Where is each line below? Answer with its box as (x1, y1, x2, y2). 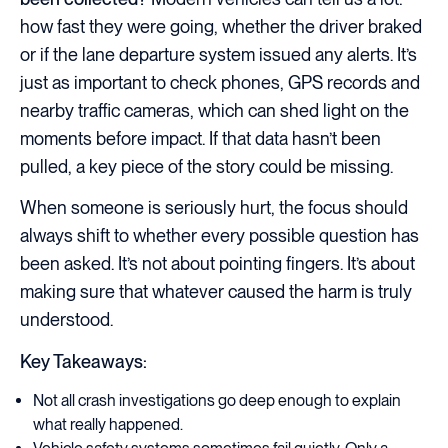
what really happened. (33, 414, 184, 434)
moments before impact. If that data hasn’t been (20, 128, 381, 150)
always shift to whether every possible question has (20, 225, 419, 247)
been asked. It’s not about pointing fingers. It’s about (20, 253, 415, 275)
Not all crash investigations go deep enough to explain (33, 390, 402, 410)
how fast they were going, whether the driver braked (20, 16, 422, 38)
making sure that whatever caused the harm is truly (20, 281, 412, 303)
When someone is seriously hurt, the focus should (20, 197, 408, 219)
